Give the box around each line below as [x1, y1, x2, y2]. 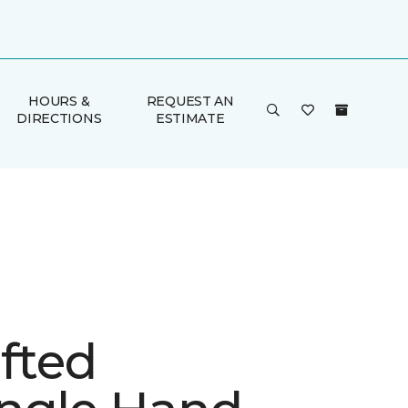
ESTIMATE [155, 110, 225, 127]
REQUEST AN [146, 93, 234, 109]
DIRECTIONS [16, 110, 102, 127]
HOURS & [28, 93, 90, 109]
